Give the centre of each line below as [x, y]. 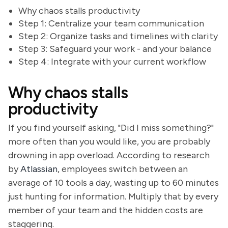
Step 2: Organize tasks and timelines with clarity [118, 36]
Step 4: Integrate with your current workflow [112, 62]
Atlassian [39, 169]
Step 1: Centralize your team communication [111, 23]
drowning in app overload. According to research [109, 155]
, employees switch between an [123, 169]
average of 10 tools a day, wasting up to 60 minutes [113, 183]
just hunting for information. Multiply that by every [113, 196]
